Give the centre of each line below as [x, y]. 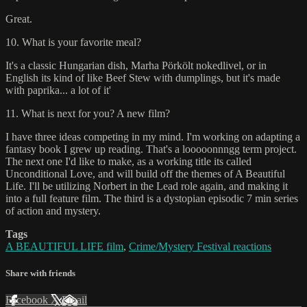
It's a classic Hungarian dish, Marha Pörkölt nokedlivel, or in [136, 66]
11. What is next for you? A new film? [88, 114]
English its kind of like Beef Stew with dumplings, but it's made [143, 78]
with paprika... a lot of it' [58, 90]
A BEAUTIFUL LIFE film [64, 247]
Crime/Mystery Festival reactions [200, 247]
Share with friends [40, 273]
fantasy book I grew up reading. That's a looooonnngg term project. [151, 149]
